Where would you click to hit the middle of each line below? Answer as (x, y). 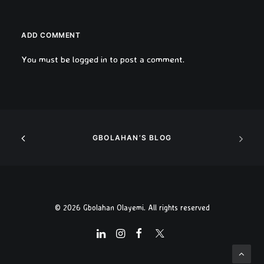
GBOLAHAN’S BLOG (132, 138)
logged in (90, 59)
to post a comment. (146, 59)
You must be (47, 59)
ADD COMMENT (51, 35)
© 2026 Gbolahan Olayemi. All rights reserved (132, 207)
